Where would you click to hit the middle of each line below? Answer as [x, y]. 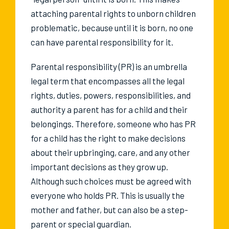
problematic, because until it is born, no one [112, 28]
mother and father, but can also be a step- [109, 210]
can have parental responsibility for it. [102, 42]
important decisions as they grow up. [99, 167]
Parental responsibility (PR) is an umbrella [109, 67]
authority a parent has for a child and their [109, 110]
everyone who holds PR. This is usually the [108, 196]
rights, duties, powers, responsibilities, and [111, 95]
